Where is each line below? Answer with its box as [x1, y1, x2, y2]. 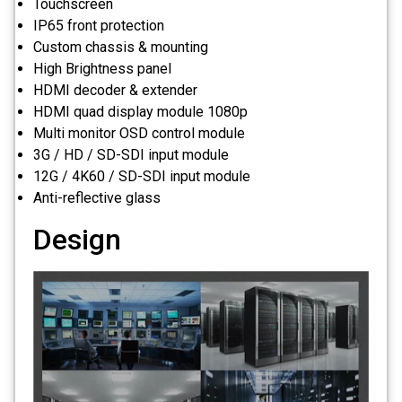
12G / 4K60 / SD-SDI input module [33, 168, 250, 186]
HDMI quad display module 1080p [33, 103, 248, 121]
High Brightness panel [33, 60, 171, 78]
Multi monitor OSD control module [33, 125, 245, 143]
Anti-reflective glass [33, 189, 161, 207]
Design [33, 222, 121, 257]
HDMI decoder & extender [33, 82, 197, 100]
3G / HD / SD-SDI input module [33, 146, 229, 164]
